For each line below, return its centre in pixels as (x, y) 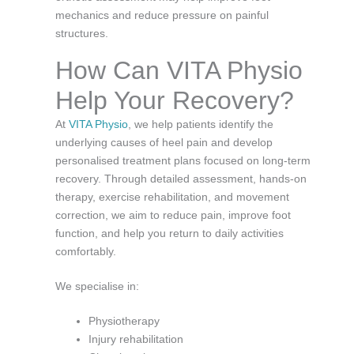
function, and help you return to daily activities (169, 233)
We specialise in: (97, 286)
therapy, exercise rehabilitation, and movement (172, 196)
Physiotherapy (124, 320)
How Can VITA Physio (179, 70)
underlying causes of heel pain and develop (164, 142)
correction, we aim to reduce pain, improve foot (173, 215)
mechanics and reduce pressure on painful (162, 15)
